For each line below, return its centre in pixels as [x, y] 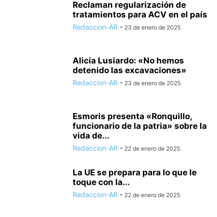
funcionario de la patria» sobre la [140, 126]
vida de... [91, 136]
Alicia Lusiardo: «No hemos [128, 61]
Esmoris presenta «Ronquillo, [132, 116]
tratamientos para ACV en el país [140, 15]
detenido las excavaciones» [130, 70]
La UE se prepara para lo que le [135, 172]
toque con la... [101, 182]
